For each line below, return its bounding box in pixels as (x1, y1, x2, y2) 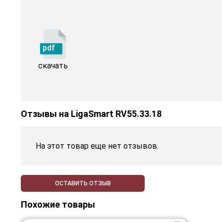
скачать (38, 61, 68, 71)
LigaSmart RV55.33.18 (71, 109, 162, 119)
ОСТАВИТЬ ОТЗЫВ (55, 180, 111, 187)
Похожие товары (21, 199, 95, 210)
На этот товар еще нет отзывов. (36, 141, 159, 151)
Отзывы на (21, 109, 71, 119)
